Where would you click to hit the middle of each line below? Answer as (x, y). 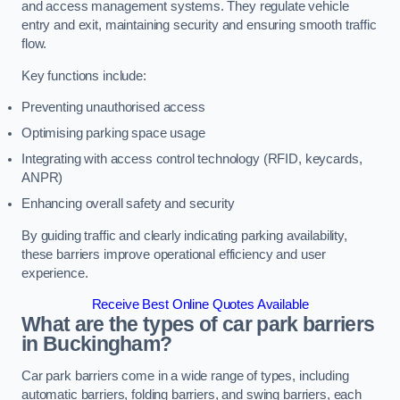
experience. (55, 273)
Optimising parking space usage (113, 133)
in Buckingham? (97, 344)
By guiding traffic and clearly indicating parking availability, (184, 235)
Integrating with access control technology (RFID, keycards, (192, 159)
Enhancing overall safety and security (128, 204)
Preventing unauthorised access (113, 108)
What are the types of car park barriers (198, 325)
